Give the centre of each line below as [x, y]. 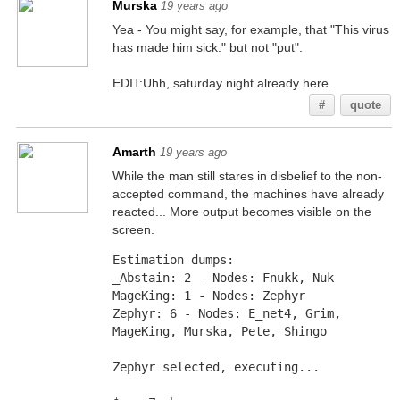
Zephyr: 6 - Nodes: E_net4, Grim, [226, 313]
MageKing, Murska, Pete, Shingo [219, 331]
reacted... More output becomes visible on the [242, 212]
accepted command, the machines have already [248, 194]
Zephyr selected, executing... [219, 367]
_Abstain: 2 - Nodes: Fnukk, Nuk [223, 278]
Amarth [134, 152]
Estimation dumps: [176, 260]
